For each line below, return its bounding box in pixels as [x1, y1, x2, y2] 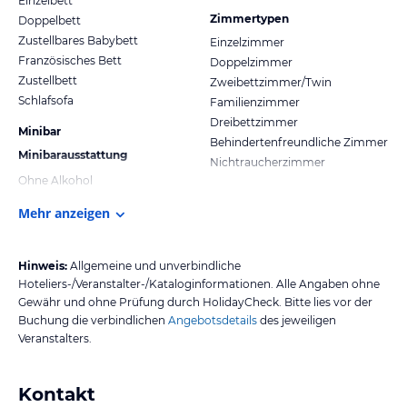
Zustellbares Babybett [18, 33, 138, 47]
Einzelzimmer [210, 35, 284, 49]
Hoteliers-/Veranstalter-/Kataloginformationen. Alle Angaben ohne [18, 276, 380, 291]
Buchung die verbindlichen [18, 313, 165, 327]
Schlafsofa [18, 93, 74, 107]
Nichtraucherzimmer [210, 154, 325, 169]
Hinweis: [18, 258, 67, 273]
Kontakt [18, 382, 95, 405]
